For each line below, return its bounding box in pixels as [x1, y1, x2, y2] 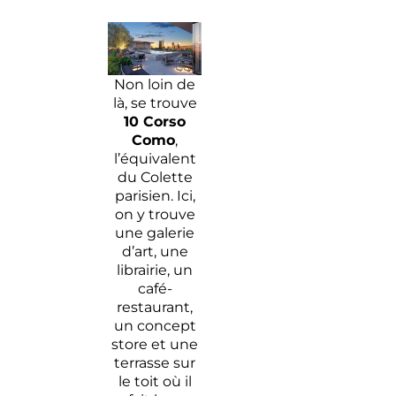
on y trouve [114, 205, 195, 223]
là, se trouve [112, 94, 197, 111]
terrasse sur [114, 354, 196, 371]
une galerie [115, 224, 195, 241]
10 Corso [124, 112, 187, 130]
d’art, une [121, 242, 188, 260]
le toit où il [118, 372, 192, 390]
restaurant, [117, 298, 194, 316]
